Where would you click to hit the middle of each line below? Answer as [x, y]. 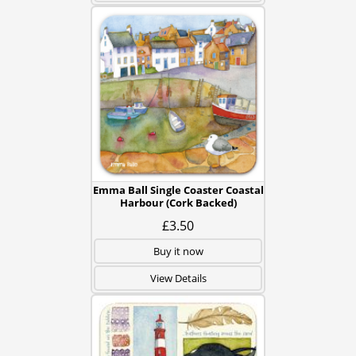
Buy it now [178, 251]
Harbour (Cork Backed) [178, 203]
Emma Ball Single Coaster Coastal [178, 190]
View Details [178, 278]
